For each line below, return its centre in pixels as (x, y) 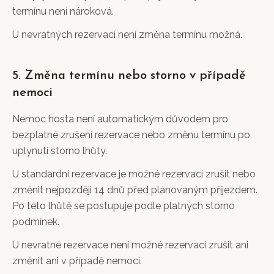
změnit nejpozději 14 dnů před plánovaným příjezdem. (135, 190)
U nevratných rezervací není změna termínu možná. (127, 35)
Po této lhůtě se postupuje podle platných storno (124, 206)
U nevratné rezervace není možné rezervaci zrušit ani (130, 245)
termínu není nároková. (63, 11)
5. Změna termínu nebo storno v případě (129, 76)
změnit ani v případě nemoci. (77, 261)
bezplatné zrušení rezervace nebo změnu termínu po (131, 135)
